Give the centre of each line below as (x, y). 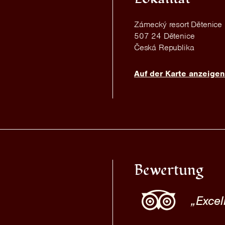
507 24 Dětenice (164, 36)
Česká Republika (164, 47)
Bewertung (168, 170)
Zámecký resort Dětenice (178, 24)
